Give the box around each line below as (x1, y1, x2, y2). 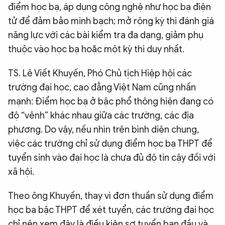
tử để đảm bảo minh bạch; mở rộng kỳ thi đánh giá (8, 16, 214, 27)
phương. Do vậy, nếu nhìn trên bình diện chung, (8, 124, 199, 136)
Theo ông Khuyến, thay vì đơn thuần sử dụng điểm (8, 190, 213, 202)
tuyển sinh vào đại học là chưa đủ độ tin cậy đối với (8, 152, 215, 164)
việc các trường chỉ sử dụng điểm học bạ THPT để (8, 138, 212, 150)
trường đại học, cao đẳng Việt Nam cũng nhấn (8, 82, 196, 93)
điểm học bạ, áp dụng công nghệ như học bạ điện (8, 2, 211, 13)
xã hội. (8, 166, 34, 178)
